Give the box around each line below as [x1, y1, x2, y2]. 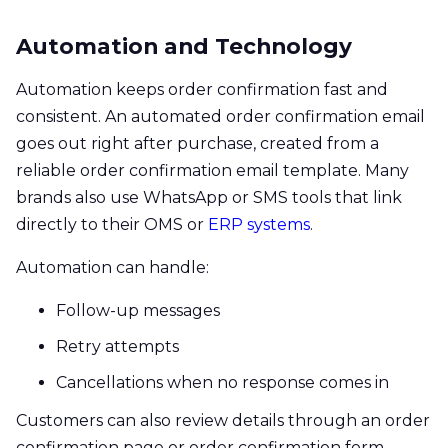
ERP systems [208, 214, 310, 234]
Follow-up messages [56, 300, 220, 320]
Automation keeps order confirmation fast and [16, 79, 388, 99]
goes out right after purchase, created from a [16, 133, 379, 153]
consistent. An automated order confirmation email [16, 106, 425, 126]
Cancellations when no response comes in [56, 372, 389, 392]
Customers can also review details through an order [16, 410, 430, 430]
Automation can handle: [16, 257, 209, 277]
